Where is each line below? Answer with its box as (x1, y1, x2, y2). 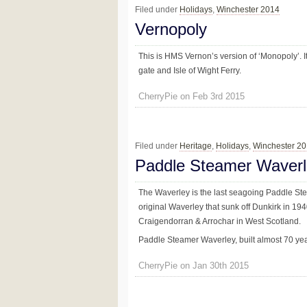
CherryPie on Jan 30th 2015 (138, 260, 249, 271)
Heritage (180, 141, 212, 151)
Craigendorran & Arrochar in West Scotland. (138, 217, 301, 227)
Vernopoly (135, 19, 207, 38)
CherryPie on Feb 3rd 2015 (138, 90, 245, 101)
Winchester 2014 (217, 4, 280, 14)
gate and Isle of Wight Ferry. (138, 65, 241, 75)
